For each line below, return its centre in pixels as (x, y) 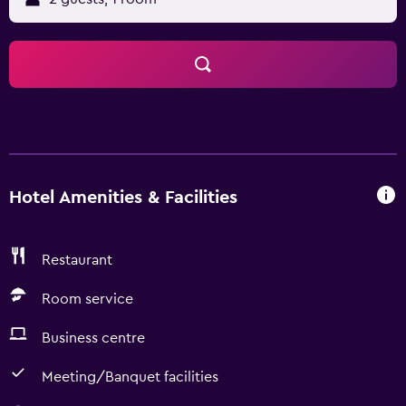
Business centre (93, 338)
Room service (87, 299)
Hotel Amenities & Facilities (123, 197)
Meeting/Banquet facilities (130, 377)
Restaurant (77, 260)
